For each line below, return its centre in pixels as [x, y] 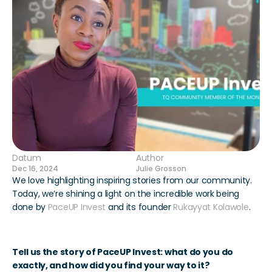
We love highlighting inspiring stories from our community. [132, 180]
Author [150, 158]
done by [30, 207]
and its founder [140, 207]
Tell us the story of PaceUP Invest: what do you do [123, 252]
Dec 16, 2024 [35, 169]
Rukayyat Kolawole [211, 207]
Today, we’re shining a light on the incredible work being [126, 194]
